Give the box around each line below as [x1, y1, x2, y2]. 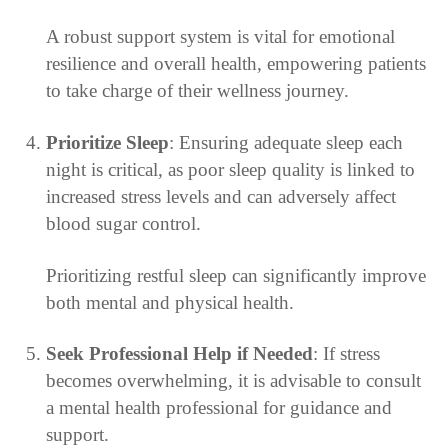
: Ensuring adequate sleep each [168, 131, 403, 153]
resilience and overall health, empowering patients [45, 52, 426, 74]
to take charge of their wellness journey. [45, 79, 349, 101]
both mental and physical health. [45, 291, 294, 313]
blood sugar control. [45, 212, 201, 234]
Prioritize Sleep [45, 131, 169, 153]
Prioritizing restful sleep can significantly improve [45, 264, 426, 286]
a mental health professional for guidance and [45, 397, 392, 419]
